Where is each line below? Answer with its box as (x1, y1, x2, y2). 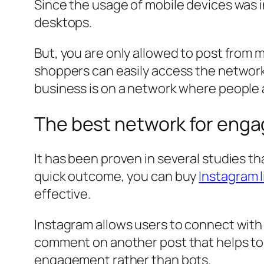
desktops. (34, 14, 93, 32)
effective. (34, 185, 91, 203)
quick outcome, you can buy (34, 167, 199, 186)
